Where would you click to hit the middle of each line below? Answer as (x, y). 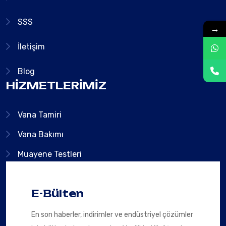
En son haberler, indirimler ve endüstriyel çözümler (112, 215)
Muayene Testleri (50, 154)
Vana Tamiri (40, 115)
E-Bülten (58, 193)
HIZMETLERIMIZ (56, 86)
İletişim (31, 47)
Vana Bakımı (41, 134)
